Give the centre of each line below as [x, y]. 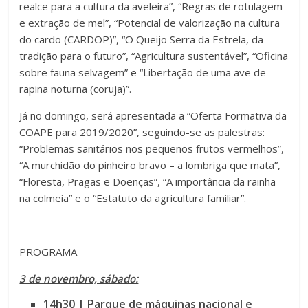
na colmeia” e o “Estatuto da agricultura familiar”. [133, 198]
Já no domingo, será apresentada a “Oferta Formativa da [153, 116]
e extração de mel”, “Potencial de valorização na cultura [150, 23]
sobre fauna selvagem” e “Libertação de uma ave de [143, 73]
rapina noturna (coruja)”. [76, 89]
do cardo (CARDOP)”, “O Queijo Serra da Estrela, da [142, 40]
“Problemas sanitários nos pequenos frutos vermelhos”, [152, 149]
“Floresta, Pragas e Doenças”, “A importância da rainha [148, 182]
